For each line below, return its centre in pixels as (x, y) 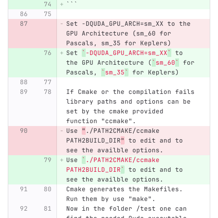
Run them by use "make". (111, 199)
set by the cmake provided (117, 111)
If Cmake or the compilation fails (132, 92)
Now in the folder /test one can (128, 209)
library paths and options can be (130, 102)
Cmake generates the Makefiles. (126, 189)
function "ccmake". (101, 121)
